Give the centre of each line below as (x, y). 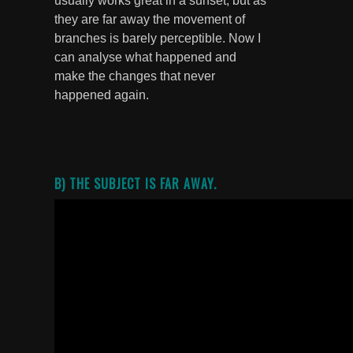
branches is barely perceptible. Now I (158, 38)
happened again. (102, 95)
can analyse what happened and (145, 57)
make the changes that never (135, 76)
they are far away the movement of (150, 19)
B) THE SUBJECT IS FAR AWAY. (136, 183)
